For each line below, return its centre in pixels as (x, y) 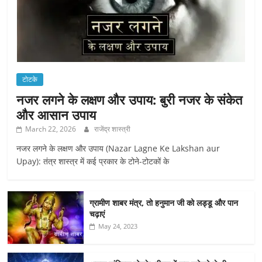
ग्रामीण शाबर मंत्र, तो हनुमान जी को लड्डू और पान (164, 202)
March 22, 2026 (51, 129)
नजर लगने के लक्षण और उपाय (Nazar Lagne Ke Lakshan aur (118, 148)
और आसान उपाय (56, 114)
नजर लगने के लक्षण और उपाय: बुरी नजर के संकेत (130, 99)
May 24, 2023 (118, 226)
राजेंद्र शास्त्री (113, 129)
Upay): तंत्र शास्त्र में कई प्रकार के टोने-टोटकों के (93, 161)
